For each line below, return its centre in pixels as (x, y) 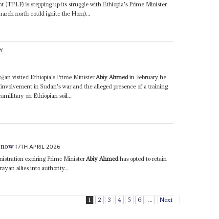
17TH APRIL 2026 (38, 147)
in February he (147, 77)
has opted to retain (143, 159)
